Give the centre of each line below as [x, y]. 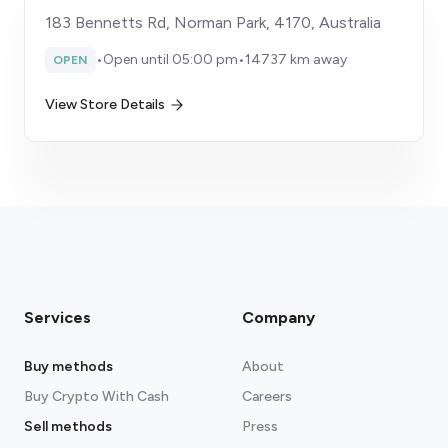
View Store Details [105, 104]
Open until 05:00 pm [170, 59]
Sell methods [68, 426]
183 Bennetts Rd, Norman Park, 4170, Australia [213, 22]
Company [278, 317]
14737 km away [296, 59]
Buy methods [68, 366]
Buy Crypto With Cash [96, 396]
